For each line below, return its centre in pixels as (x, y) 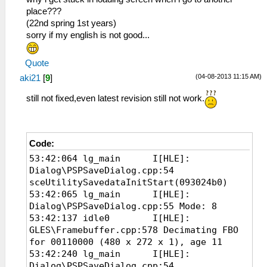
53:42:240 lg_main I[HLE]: (110, 254)
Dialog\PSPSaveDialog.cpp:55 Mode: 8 (123, 206)
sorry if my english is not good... (88, 35)
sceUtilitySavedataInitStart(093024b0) (128, 182)
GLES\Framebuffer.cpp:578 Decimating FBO (134, 230)
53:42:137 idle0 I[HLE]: (110, 218)
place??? (44, 11)
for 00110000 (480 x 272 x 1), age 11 (126, 242)
